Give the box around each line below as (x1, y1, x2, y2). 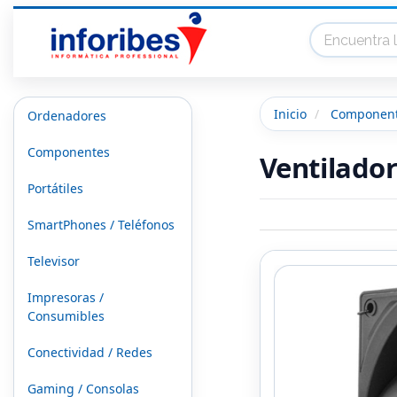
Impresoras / (27, 289, 104, 306)
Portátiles (27, 180, 83, 197)
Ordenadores (27, 107, 106, 124)
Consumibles (27, 307, 105, 324)
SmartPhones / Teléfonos (27, 216, 175, 233)
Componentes (27, 144, 110, 160)
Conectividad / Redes (27, 344, 152, 361)
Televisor (27, 253, 80, 269)
